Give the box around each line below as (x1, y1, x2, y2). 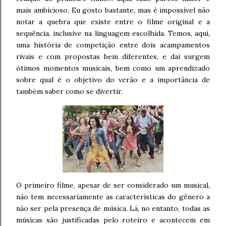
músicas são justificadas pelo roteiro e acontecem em (16, 215, 210, 224)
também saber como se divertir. (16, 86, 123, 96)
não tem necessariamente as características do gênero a (16, 192, 210, 201)
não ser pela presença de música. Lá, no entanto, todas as (16, 203, 210, 213)
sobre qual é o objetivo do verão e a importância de (16, 75, 210, 84)
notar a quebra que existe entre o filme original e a (16, 17, 210, 26)
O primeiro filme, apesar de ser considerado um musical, (16, 180, 210, 190)
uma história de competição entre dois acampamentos (16, 40, 210, 49)
